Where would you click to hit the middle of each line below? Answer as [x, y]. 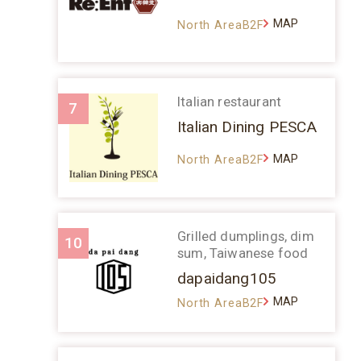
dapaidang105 [227, 279]
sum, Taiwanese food [243, 253]
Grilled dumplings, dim [246, 236]
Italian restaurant [230, 101]
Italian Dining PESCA [247, 127]
